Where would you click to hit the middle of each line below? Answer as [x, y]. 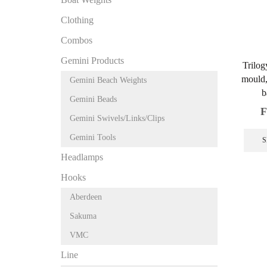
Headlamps [82, 157]
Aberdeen [86, 197]
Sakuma [83, 216]
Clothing [77, 20]
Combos [77, 41]
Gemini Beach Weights [108, 80]
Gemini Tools [93, 138]
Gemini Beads [93, 100]
